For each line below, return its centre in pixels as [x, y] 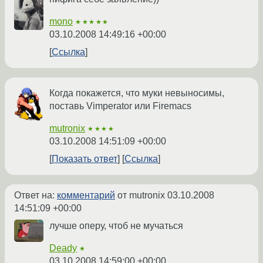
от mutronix [141, 195]
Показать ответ [85, 159]
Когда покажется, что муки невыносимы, [137, 93]
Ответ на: [36, 195]
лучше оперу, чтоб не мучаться [116, 226]
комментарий [86, 195]
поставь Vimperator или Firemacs [120, 106]
